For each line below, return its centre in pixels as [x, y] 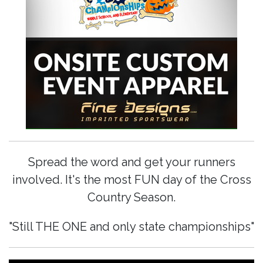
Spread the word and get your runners [131, 162]
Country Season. [131, 198]
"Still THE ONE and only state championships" [131, 227]
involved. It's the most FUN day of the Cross [131, 180]
